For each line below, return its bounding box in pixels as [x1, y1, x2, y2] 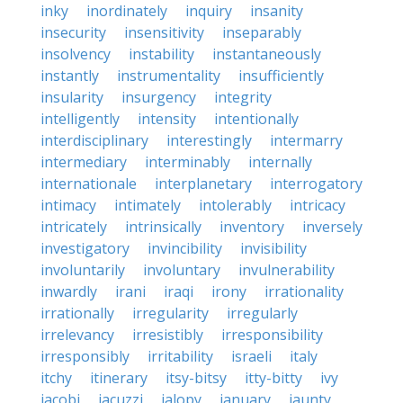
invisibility [240, 238, 307, 258]
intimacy [40, 195, 96, 215]
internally [248, 152, 312, 172]
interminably [145, 152, 230, 172]
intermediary [40, 152, 127, 172]
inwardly [40, 282, 97, 301]
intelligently [40, 109, 120, 129]
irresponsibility [221, 325, 323, 345]
